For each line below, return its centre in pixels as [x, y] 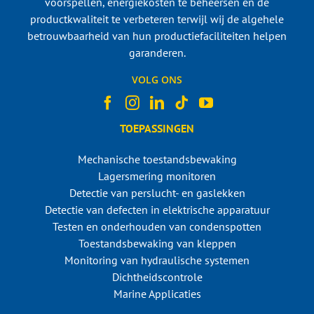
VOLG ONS [157, 79]
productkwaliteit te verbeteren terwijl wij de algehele [157, 19]
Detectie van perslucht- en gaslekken [157, 192]
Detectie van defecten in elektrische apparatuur [157, 209]
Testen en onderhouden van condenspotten [157, 226]
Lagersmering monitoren [157, 176]
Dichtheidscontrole [157, 277]
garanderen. [157, 52]
